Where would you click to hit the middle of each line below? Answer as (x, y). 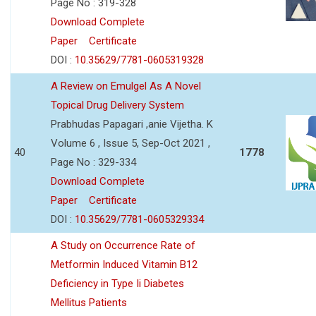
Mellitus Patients (89, 302)
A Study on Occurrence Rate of (123, 245)
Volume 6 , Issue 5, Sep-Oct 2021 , (130, 143)
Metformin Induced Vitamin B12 (124, 264)
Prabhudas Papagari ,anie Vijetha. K (132, 124)
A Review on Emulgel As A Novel (126, 86)
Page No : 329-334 (93, 162)
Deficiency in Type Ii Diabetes (117, 283)
